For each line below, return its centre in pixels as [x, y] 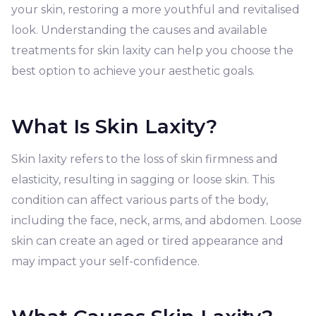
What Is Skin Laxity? [114, 126]
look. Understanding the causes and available [139, 30]
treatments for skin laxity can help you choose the [152, 50]
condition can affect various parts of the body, [140, 200]
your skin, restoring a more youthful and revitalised [156, 10]
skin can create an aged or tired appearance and [147, 241]
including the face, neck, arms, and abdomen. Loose [157, 220]
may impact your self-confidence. [105, 261]
